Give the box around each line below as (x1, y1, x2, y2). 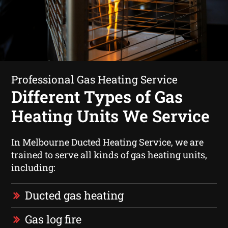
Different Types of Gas (11, 85, 183, 107)
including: (11, 161, 56, 174)
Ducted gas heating (25, 187, 124, 203)
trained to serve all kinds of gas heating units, (11, 148, 208, 161)
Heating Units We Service (11, 104, 210, 127)
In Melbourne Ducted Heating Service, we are (11, 135, 204, 148)
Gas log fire (25, 211, 82, 226)
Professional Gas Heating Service (11, 72, 178, 87)
